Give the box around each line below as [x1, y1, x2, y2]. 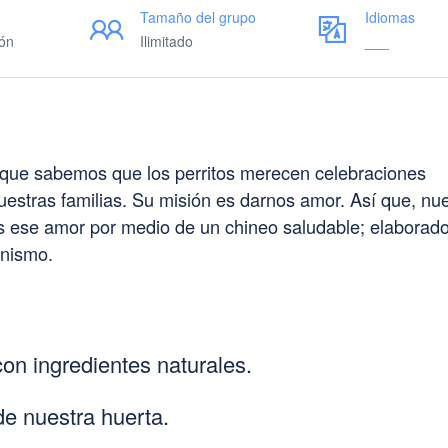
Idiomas [365, 7, 415, 27]
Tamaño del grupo [140, 7, 256, 27]
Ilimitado [140, 31, 193, 51]
